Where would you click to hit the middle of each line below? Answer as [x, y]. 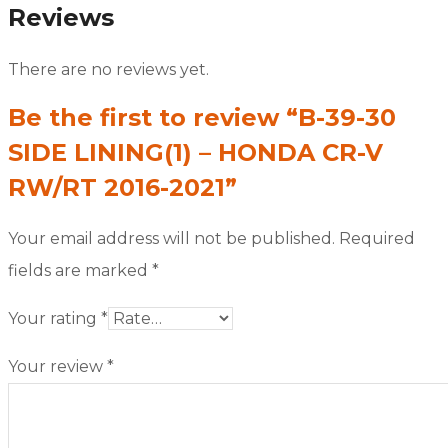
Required [377, 238]
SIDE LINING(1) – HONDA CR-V [195, 152]
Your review [57, 366]
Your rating [54, 318]
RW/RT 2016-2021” [122, 187]
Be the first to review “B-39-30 [202, 117]
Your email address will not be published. [171, 238]
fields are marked [80, 270]
